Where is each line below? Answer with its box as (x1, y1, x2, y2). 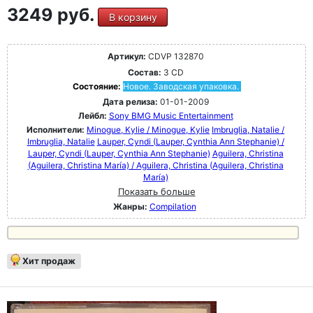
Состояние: (72, 81, 123, 92)
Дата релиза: (102, 96, 158, 108)
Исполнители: (27, 124, 87, 136)
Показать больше (117, 186, 196, 198)
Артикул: (107, 51, 146, 62)
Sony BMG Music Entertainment (108, 110, 233, 122)
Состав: (127, 67, 161, 78)
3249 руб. (7, 4, 98, 26)
